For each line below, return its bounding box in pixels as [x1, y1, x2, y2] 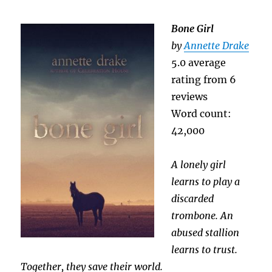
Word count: [171, 107, 232, 120]
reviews [171, 90, 208, 103]
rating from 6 [171, 73, 237, 86]
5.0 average [171, 56, 226, 69]
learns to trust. [171, 243, 238, 256]
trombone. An [171, 209, 234, 222]
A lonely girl [171, 158, 226, 171]
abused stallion [171, 226, 240, 239]
